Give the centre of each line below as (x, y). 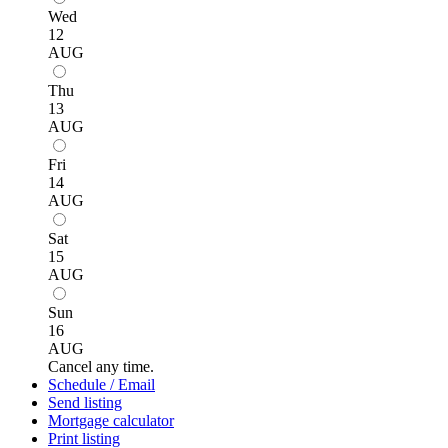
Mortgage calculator (111, 420)
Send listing (85, 402)
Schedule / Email (101, 384)
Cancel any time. (101, 366)
